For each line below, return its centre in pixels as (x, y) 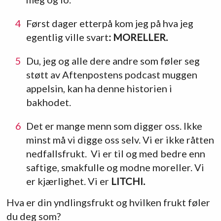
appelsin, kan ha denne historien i (99, 88)
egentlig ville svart (67, 37)
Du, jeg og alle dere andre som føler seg (113, 60)
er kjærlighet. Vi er (68, 181)
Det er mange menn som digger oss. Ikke (114, 126)
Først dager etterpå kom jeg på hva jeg (110, 23)
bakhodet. (48, 102)
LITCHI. (128, 181)
